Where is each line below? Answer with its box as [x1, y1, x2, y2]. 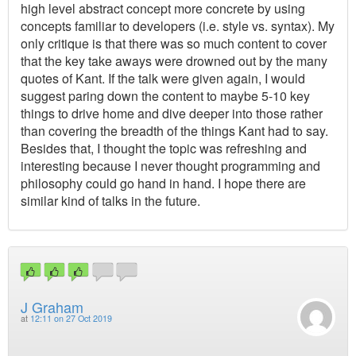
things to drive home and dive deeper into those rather [21, 103, 323, 122]
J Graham [21, 296, 83, 317]
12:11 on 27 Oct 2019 [30, 311, 112, 324]
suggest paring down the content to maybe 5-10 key [21, 86, 310, 105]
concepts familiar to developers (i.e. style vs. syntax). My [21, 16, 335, 35]
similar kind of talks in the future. [21, 191, 200, 210]
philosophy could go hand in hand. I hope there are [21, 173, 306, 192]
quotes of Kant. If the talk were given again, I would [21, 68, 305, 87]
